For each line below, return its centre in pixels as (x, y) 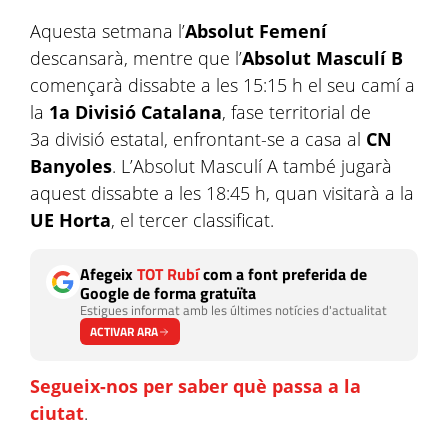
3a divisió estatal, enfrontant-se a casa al (198, 139)
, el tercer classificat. (195, 220)
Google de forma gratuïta (168, 293)
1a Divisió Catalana (133, 112)
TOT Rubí (168, 274)
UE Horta (70, 220)
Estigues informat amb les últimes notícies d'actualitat (233, 310)
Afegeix (108, 274)
